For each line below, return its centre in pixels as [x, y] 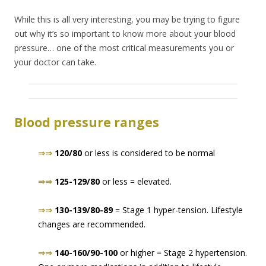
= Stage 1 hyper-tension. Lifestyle [178, 210]
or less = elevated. [136, 182]
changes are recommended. [92, 224]
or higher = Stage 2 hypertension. [182, 253]
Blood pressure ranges [87, 123]
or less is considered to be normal [148, 153]
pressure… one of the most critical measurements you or [124, 48]
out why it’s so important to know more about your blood [125, 34]
